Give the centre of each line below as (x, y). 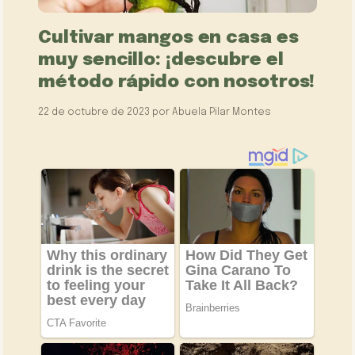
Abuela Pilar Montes (222, 113)
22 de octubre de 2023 (94, 113)
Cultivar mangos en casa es (168, 38)
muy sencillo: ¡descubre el (161, 60)
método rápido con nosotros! (177, 82)
